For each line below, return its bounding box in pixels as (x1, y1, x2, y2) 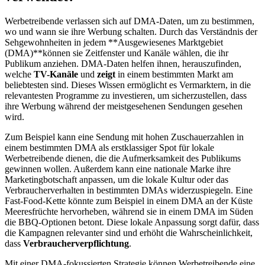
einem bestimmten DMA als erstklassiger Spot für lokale (5, 143, 214, 153)
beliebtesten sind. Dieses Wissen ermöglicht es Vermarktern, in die (5, 80, 251, 91)
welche (5, 69, 34, 80)
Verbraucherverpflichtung (23, 238, 129, 249)
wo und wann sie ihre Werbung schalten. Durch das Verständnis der (5, 27, 257, 37)
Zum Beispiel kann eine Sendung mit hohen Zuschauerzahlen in (5, 132, 244, 143)
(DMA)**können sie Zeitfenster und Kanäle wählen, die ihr (5, 48, 228, 59)
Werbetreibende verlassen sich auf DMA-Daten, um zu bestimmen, (5, 16, 254, 27)
